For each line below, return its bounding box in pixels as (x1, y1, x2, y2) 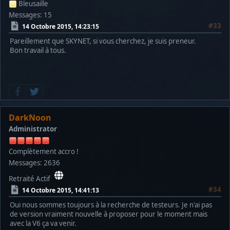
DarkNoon (9, 112, 51, 124)
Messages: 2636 (9, 158, 60, 168)
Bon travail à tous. (10, 46, 66, 55)
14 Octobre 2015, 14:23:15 (22, 22, 99, 31)
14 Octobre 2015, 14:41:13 (22, 185, 99, 195)
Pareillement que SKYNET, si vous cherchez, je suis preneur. (10, 36, 196, 46)
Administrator (9, 124, 57, 134)
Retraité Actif (9, 174, 50, 184)
